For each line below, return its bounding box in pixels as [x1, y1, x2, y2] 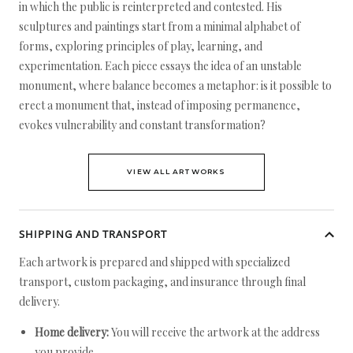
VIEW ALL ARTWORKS [127, 167, 226, 176]
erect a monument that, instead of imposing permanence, [19, 98, 300, 113]
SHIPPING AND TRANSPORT [19, 227, 167, 241]
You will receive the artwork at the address [109, 325, 320, 340]
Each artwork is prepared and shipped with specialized [19, 255, 290, 269]
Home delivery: [35, 325, 109, 340]
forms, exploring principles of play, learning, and [19, 39, 262, 54]
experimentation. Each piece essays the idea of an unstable [19, 58, 302, 73]
